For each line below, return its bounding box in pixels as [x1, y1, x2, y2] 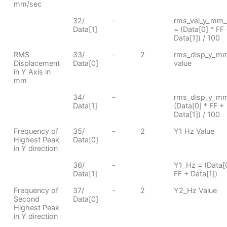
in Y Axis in [13, 67, 51, 76]
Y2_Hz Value [173, 185, 217, 195]
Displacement [13, 58, 60, 67]
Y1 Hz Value [173, 126, 214, 135]
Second [13, 194, 40, 203]
